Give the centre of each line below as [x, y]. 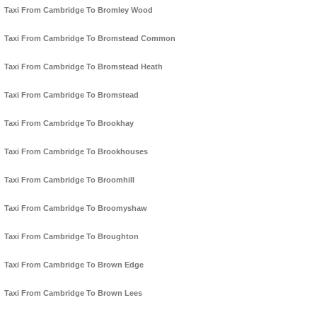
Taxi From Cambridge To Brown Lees [73, 293]
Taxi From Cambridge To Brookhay [69, 123]
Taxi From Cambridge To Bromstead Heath [83, 67]
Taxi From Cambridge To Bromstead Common [90, 39]
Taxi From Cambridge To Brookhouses [76, 152]
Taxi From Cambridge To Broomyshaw [76, 208]
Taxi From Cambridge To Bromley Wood [79, 10]
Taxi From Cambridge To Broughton [71, 237]
